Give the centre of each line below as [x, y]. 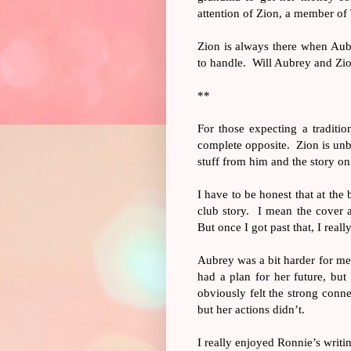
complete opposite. [244, 144]
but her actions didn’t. [251, 309]
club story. [224, 210]
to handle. [222, 62]
